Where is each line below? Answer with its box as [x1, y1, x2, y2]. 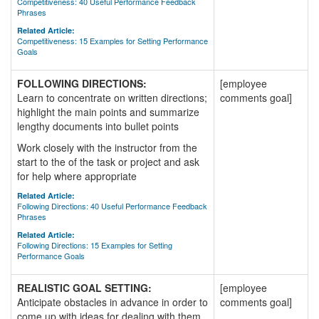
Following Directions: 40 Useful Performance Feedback [17, 200, 207, 211]
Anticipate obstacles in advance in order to [17, 295, 208, 309]
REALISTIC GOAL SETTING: [17, 281, 152, 295]
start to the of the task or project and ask [17, 155, 199, 169]
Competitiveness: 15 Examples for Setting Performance [17, 35, 208, 46]
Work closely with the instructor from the [17, 140, 197, 155]
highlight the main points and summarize [17, 105, 199, 119]
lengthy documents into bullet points [17, 119, 179, 133]
